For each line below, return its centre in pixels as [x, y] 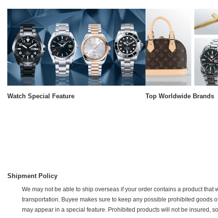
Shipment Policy [32, 176]
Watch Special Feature [41, 96]
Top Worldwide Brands [180, 96]
